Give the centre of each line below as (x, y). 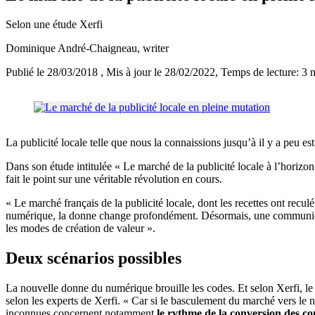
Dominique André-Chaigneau (71, 49)
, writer (153, 49)
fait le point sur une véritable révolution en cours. (114, 179)
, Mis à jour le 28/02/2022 (158, 72)
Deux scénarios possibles (94, 258)
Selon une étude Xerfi (54, 25)
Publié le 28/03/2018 (53, 72)
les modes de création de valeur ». (81, 229)
